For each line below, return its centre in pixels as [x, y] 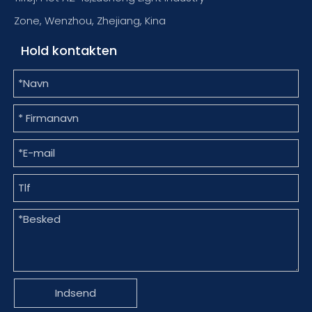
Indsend [76, 292]
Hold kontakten [69, 50]
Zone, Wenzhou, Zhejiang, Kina [90, 20]
